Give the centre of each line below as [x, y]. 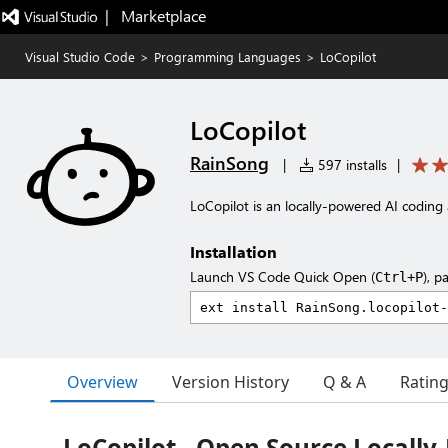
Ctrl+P [399, 277]
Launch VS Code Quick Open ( [282, 276]
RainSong [229, 163]
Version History [230, 382]
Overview [102, 381]
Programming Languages [227, 56]
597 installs [350, 164]
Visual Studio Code [80, 56]
